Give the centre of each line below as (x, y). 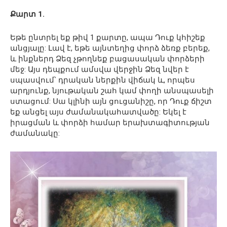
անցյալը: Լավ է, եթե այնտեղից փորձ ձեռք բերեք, (110, 48)
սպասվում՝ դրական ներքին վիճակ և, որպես (103, 80)
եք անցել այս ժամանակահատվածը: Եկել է (98, 112)
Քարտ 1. (27, 14)
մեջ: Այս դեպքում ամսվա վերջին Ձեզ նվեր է (100, 69)
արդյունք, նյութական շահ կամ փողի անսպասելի (112, 90)
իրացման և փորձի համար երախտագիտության (110, 122)
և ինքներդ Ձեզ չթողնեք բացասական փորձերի (107, 59)
